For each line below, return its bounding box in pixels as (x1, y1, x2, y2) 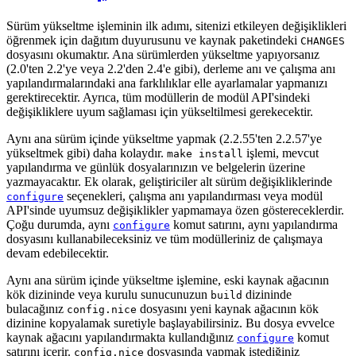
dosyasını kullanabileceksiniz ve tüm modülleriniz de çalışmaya (6, 232, 323, 246)
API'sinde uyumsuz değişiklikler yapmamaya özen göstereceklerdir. (6, 203, 344, 217)
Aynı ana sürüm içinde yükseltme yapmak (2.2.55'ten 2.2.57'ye (6, 132, 322, 145)
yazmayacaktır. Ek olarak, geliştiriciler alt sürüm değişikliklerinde (6, 175, 332, 188)
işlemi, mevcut (243, 146, 319, 160)
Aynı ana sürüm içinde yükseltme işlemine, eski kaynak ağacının (6, 273, 329, 287)
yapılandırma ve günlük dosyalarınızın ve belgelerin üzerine (6, 161, 305, 174)
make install (167, 148, 243, 160)
